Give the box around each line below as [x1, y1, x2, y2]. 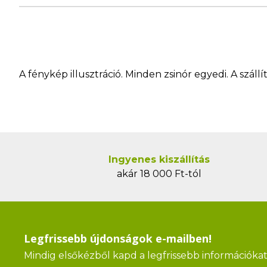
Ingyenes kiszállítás [108, 154, 210, 165]
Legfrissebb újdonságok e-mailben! [24, 231, 212, 246]
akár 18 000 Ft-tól [117, 168, 201, 179]
